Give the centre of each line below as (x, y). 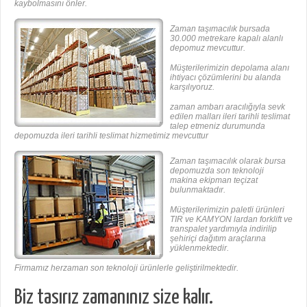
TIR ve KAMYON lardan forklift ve (231, 219)
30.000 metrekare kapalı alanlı (226, 38)
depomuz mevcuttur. (208, 48)
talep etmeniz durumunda (218, 126)
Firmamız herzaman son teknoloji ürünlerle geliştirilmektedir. (126, 268)
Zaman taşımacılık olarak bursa (228, 161)
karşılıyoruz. (192, 87)
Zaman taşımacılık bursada (220, 28)
